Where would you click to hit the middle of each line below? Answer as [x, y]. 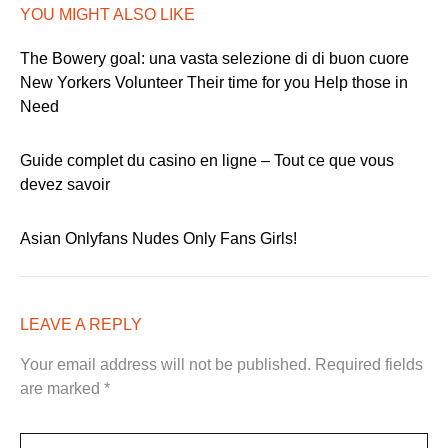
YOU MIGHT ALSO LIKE [107, 14]
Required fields [369, 364]
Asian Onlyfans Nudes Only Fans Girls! [158, 238]
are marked [62, 388]
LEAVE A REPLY [81, 324]
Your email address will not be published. [165, 364]
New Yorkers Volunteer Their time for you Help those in [214, 82]
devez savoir [65, 184]
